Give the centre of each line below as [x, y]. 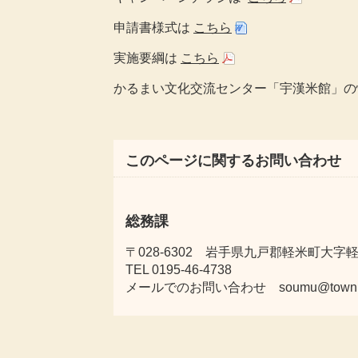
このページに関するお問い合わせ [233, 161]
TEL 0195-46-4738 [179, 270]
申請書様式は [152, 28]
